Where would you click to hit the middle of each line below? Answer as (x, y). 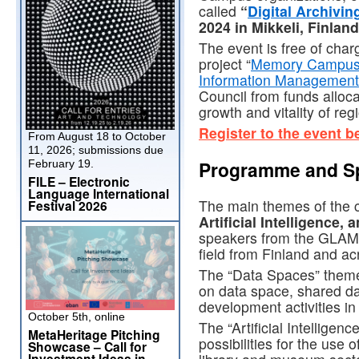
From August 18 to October (97, 136)
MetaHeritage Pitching (94, 335)
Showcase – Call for (87, 347)
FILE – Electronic (79, 182)
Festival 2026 (68, 206)
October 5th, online (77, 317)
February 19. (61, 163)
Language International (99, 194)
